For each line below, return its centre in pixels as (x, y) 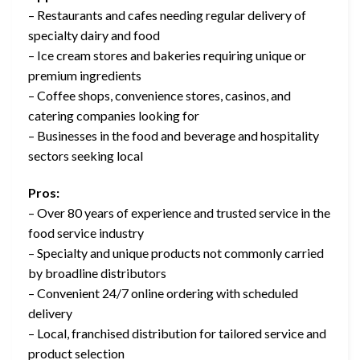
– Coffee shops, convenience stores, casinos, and (160, 96)
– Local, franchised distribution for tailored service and (177, 333)
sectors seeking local (86, 156)
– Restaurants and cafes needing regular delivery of (167, 15)
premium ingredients (85, 76)
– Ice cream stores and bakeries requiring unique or (167, 55)
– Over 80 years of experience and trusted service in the (179, 212)
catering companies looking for (114, 116)
